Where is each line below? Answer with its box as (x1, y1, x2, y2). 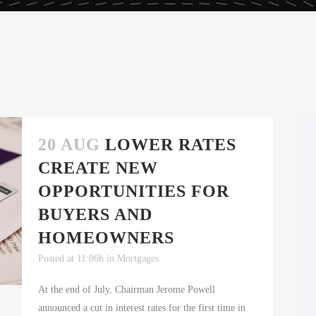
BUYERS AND (37, 205, 152, 224)
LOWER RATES (104, 135, 236, 154)
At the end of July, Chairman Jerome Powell (37, 284, 215, 296)
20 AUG (37, 135, 100, 154)
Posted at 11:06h (37, 253, 104, 265)
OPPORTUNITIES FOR (37, 182, 229, 201)
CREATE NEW (37, 159, 158, 178)
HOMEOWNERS (37, 229, 174, 248)
